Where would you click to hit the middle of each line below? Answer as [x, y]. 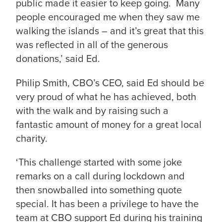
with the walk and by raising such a [92, 110]
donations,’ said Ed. [58, 58]
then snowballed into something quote [99, 190]
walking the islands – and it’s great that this [110, 30]
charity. [32, 138]
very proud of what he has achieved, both [106, 96]
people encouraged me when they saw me [108, 17]
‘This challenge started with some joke [99, 162]
